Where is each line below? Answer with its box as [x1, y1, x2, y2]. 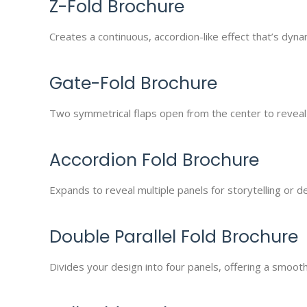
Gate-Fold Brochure [49, 71, 217, 95]
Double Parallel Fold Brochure [49, 225, 298, 249]
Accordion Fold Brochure [49, 148, 259, 172]
